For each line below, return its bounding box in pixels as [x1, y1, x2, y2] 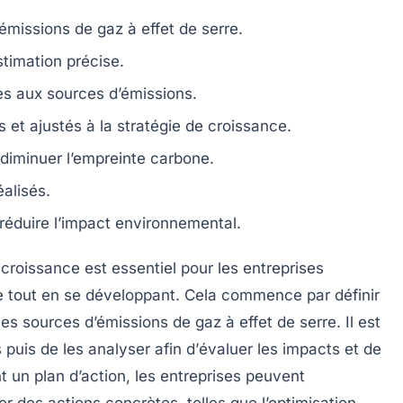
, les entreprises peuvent [126, 366, 305, 385]
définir [335, 285, 380, 304]
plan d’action [34, 366, 126, 385]
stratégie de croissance [117, 116, 287, 135]
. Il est [336, 312, 381, 331]
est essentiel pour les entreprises [80, 258, 324, 277]
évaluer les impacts [199, 339, 340, 358]
